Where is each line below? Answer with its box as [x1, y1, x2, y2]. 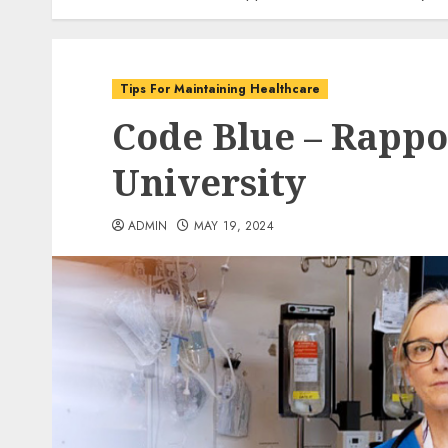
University [112, 158, 306, 207]
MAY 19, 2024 [193, 217, 274, 235]
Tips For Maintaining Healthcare [120, 80, 320, 98]
